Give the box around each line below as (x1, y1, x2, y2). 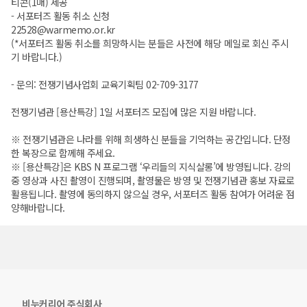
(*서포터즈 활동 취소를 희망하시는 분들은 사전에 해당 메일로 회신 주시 (11, 36, 288, 51)
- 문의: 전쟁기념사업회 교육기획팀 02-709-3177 (11, 77, 199, 92)
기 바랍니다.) (11, 50, 62, 64)
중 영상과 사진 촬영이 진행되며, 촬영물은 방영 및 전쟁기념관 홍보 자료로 (11, 173, 295, 188)
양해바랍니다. (11, 201, 65, 215)
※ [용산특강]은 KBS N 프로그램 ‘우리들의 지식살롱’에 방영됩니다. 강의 (11, 160, 291, 174)
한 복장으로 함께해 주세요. (11, 146, 115, 160)
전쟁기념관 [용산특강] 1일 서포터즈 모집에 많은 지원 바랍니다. (11, 105, 256, 119)
